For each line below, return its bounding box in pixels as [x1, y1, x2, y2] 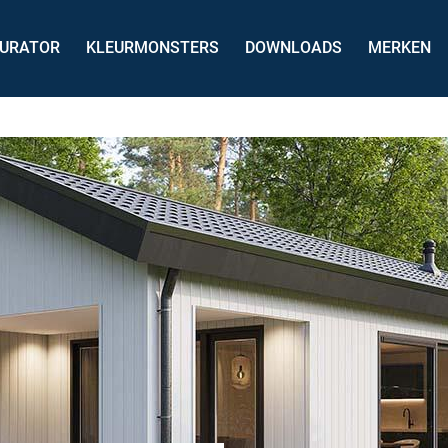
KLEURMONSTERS [86, 37, 219, 57]
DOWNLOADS [245, 37, 342, 57]
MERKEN [368, 37, 431, 57]
